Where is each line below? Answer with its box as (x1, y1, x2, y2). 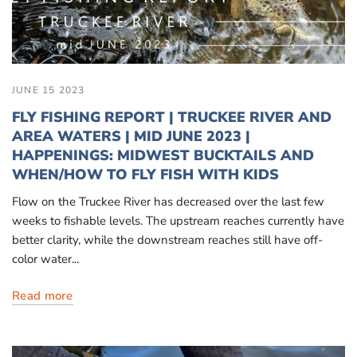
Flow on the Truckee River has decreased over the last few (12, 193, 325, 210)
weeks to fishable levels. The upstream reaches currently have (12, 212, 345, 229)
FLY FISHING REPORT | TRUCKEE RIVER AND (12, 107, 331, 127)
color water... (12, 250, 80, 267)
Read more (12, 287, 73, 304)
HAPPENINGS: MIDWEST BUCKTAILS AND (12, 145, 314, 165)
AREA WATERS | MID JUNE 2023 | (12, 126, 250, 146)
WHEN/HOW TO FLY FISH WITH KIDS (12, 164, 279, 184)
